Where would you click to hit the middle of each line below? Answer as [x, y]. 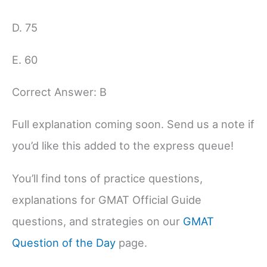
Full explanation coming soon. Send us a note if [133, 124]
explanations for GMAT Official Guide [107, 199]
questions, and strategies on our [97, 221]
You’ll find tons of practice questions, [107, 178]
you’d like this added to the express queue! [123, 146]
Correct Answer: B [59, 92]
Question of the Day [64, 242]
